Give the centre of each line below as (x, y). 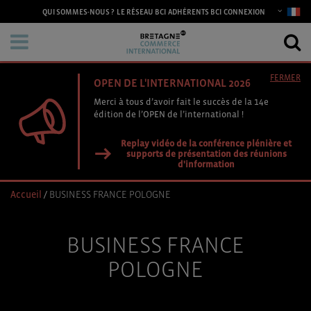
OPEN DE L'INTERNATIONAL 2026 (172, 83)
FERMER (285, 78)
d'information (206, 164)
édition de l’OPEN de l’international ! (169, 114)
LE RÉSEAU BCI (141, 12)
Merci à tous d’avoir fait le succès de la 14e (181, 102)
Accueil (26, 194)
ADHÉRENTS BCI (195, 12)
